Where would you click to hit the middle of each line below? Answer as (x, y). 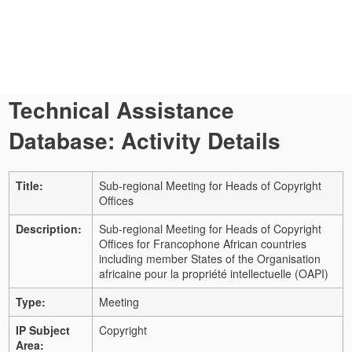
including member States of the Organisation (210, 258)
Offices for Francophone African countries (203, 243)
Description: (49, 228)
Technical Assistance (121, 110)
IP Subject (43, 330)
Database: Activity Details (145, 140)
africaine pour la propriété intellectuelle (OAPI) (214, 273)
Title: (29, 185)
